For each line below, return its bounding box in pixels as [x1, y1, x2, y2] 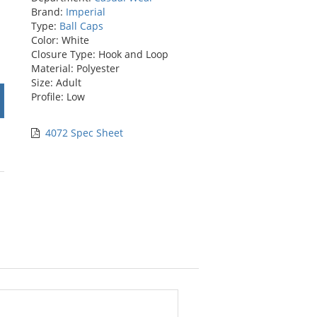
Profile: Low [30, 89, 85, 103]
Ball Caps [59, 18, 103, 33]
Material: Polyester [30, 61, 120, 75]
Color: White [30, 33, 89, 47]
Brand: [30, 4, 66, 18]
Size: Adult [30, 75, 81, 89]
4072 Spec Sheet [45, 125, 124, 139]
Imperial [65, 4, 105, 18]
